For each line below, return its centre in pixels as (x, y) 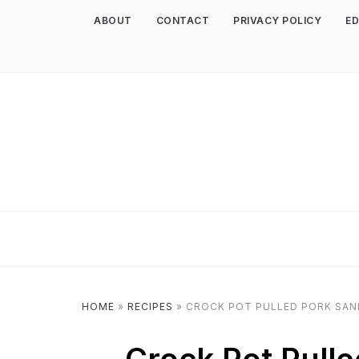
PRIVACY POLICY (277, 20)
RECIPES (150, 307)
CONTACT (182, 20)
